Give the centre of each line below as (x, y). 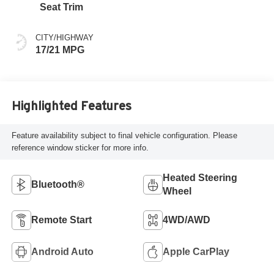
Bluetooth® (57, 184)
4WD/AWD (187, 220)
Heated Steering (200, 177)
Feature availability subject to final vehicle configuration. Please (124, 136)
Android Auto (62, 251)
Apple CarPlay (196, 251)
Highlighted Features (71, 106)
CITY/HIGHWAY (64, 37)
